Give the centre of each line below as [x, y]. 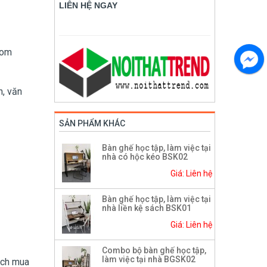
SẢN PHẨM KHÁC [92, 124]
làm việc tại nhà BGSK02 [149, 260]
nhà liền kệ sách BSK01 [147, 208]
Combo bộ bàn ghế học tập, [154, 251]
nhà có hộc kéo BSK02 [145, 157]
